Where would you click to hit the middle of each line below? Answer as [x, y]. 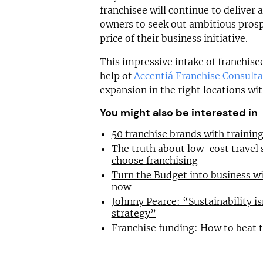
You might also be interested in [178, 113]
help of [117, 76]
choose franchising [154, 160]
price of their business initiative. [173, 38]
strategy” [134, 213]
